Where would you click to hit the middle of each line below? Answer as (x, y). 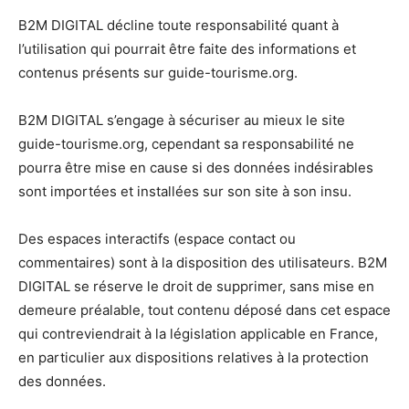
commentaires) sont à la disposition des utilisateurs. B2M (203, 263)
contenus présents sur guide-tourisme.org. (158, 73)
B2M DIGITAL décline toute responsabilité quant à (178, 26)
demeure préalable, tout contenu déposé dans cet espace (204, 310)
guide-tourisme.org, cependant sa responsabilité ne (186, 144)
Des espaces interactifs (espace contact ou (157, 239)
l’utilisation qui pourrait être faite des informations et (187, 49)
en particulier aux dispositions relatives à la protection (194, 358)
